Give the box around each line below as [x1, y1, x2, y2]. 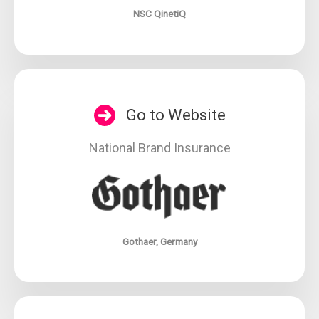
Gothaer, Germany [122, 235, 197, 247]
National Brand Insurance [88, 140, 231, 155]
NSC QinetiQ [133, 8, 186, 20]
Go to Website [125, 105, 226, 124]
